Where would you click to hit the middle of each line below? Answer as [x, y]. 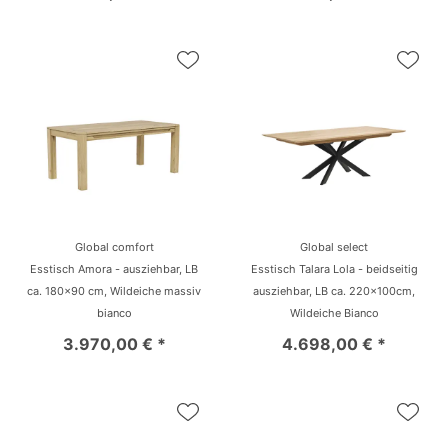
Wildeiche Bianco [334, 312]
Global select [334, 246]
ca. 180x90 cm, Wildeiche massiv [114, 290]
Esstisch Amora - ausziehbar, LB [114, 268]
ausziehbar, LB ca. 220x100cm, [334, 290]
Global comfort [114, 246]
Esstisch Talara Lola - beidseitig [334, 268]
